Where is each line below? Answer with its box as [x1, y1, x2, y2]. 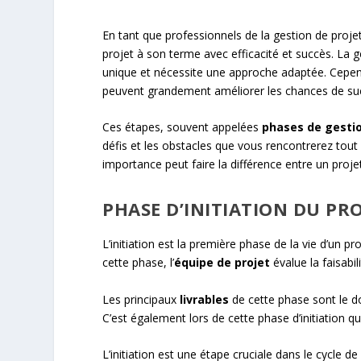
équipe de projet [174, 255, 271, 271]
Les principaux [102, 291, 180, 307]
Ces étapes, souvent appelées [102, 118, 263, 135]
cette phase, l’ [102, 255, 175, 271]
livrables [180, 291, 230, 307]
